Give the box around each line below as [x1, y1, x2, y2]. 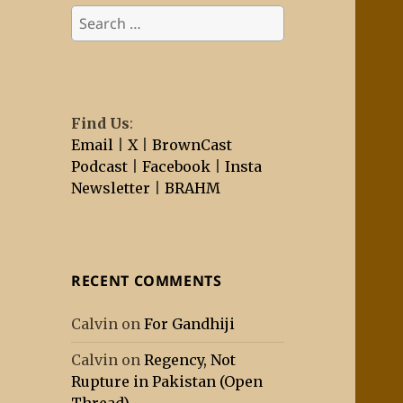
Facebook [142, 157, 211, 176]
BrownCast [152, 136, 233, 155]
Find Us [71, 114, 130, 133]
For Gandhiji [144, 315, 236, 334]
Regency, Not [144, 351, 237, 370]
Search [70, 5, 121, 24]
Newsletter [71, 179, 151, 198]
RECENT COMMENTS [71, 271, 222, 291]
